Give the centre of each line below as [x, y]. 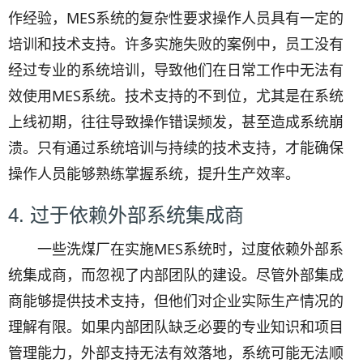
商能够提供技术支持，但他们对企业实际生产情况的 [176, 301]
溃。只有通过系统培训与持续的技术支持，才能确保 [176, 147]
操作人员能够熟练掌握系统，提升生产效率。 [154, 173]
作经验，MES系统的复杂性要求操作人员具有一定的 [176, 18]
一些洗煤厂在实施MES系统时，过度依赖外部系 [190, 249]
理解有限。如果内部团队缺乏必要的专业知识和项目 [176, 327]
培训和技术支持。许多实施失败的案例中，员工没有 [176, 44]
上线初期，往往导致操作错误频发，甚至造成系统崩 [176, 122]
